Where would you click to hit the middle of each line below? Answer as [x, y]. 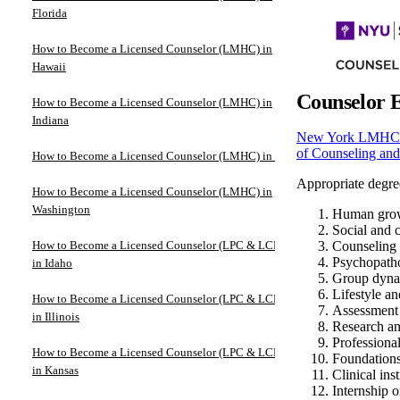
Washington [61, 209]
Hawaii [49, 66]
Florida [50, 12]
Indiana [50, 120]
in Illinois [56, 316]
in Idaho [52, 262]
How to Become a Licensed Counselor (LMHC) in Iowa [165, 155]
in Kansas [55, 370]
